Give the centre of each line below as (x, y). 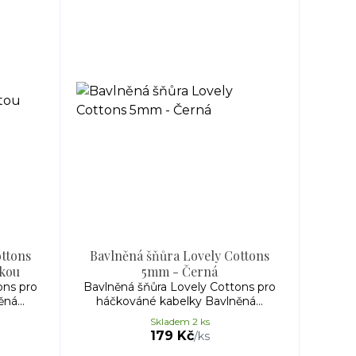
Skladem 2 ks (180, 321)
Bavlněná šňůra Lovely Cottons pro (180, 287)
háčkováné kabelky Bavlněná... (180, 301)
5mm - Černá (180, 271)
